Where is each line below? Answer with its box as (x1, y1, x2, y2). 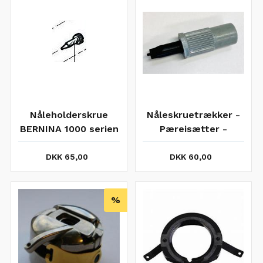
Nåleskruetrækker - (146, 109, 240, 120)
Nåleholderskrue (30, 109, 109, 120)
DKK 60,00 (170, 152, 213, 161)
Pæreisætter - (159, 123, 227, 134)
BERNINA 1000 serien (19, 123, 119, 134)
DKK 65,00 (45, 152, 88, 161)
